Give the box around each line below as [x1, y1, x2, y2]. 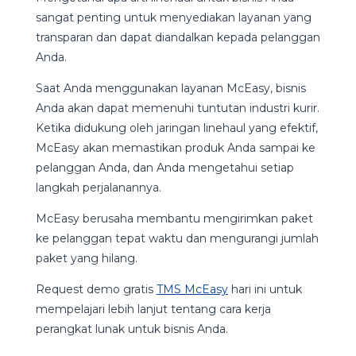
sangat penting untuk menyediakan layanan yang [35, 10, 311, 25]
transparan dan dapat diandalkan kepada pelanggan [35, 29, 320, 44]
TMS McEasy [156, 281, 228, 296]
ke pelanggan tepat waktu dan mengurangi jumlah [35, 230, 319, 246]
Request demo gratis [35, 281, 157, 296]
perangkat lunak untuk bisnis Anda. [35, 321, 228, 336]
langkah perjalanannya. [35, 180, 161, 195]
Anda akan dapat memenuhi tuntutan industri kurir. [35, 100, 319, 115]
